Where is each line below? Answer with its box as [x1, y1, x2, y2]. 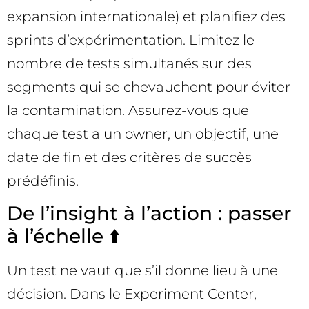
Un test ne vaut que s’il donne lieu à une [7, 261, 278, 279]
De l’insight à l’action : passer [7, 201, 291, 225]
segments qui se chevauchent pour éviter [7, 78, 290, 95]
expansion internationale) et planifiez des [7, 8, 286, 25]
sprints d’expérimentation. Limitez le [7, 31, 255, 48]
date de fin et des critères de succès [7, 148, 252, 166]
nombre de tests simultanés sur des [7, 54, 252, 72]
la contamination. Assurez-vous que [7, 101, 249, 119]
